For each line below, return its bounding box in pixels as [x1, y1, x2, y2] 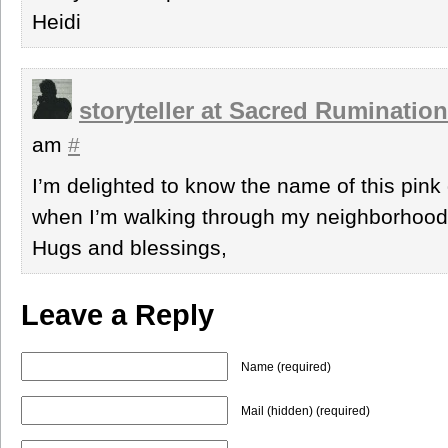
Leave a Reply [21, 298, 214, 331]
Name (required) [241, 359, 331, 374]
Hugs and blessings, [32, 235, 227, 259]
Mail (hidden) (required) [241, 403, 370, 418]
